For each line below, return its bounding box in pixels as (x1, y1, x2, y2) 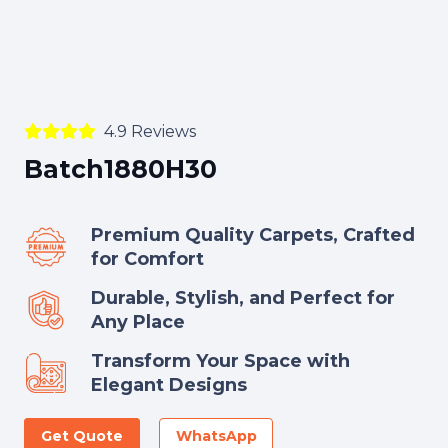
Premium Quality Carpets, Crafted (91, 224, 415, 246)
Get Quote (40, 426, 123, 445)
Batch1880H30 (24, 154, 217, 184)
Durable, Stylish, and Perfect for (91, 287, 395, 309)
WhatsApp (175, 426, 257, 445)
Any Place (91, 311, 185, 333)
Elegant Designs (91, 374, 247, 396)
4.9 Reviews (104, 122, 196, 141)
